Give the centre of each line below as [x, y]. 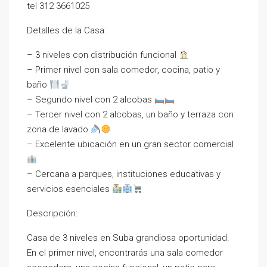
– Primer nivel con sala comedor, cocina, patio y [123, 70]
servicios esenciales [69, 189]
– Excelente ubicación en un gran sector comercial [130, 144]
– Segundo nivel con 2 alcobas [91, 100]
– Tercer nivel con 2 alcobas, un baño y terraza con [130, 114]
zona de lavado [59, 129]
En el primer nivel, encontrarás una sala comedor [125, 253]
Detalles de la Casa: [66, 30]
